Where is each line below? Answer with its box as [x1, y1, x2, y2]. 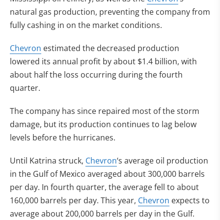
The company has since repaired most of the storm [10, 106, 199, 116]
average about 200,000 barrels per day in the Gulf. [10, 208, 194, 219]
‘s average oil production [117, 155, 208, 166]
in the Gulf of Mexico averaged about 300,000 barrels [10, 168, 205, 179]
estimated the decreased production [41, 43, 179, 54]
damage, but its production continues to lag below [10, 119, 196, 130]
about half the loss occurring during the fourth [10, 69, 183, 80]
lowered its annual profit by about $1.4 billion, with [10, 56, 197, 67]
